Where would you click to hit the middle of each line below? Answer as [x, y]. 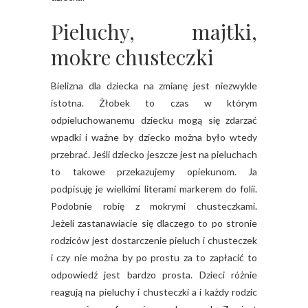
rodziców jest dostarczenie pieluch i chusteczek [154, 241]
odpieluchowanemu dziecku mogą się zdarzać [154, 120]
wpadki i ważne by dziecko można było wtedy [154, 137]
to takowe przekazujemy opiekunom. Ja [154, 172]
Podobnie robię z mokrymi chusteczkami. [154, 206]
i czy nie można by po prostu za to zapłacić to [154, 258]
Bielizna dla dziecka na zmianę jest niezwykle [154, 86]
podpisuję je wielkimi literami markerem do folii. [154, 189]
